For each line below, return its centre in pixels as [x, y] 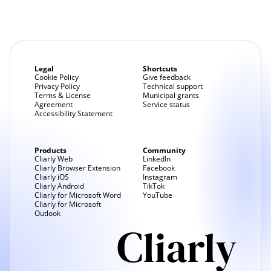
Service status [166, 104]
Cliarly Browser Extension [77, 168]
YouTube [158, 195]
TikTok [154, 186]
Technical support [173, 86]
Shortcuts [160, 69]
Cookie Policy [57, 77]
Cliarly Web [54, 159]
